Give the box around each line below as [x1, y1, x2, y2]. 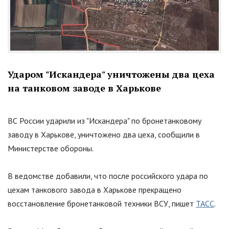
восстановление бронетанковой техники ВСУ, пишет [8, 198, 196, 209]
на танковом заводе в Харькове [8, 81, 161, 94]
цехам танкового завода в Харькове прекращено [8, 184, 181, 195]
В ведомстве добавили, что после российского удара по [8, 170, 208, 181]
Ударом [8, 67, 45, 80]
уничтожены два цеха [105, 67, 215, 80]
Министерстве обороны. [8, 143, 94, 153]
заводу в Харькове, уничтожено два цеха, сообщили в [8, 129, 200, 140]
